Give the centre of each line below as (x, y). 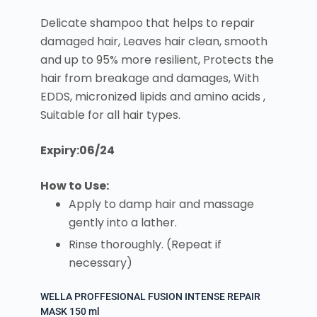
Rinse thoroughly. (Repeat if (145, 244)
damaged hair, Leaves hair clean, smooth (154, 42)
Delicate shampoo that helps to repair (147, 23)
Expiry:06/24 (77, 151)
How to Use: (74, 186)
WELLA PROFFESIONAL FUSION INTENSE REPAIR (150, 296)
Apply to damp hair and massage (161, 204)
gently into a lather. (122, 223)
